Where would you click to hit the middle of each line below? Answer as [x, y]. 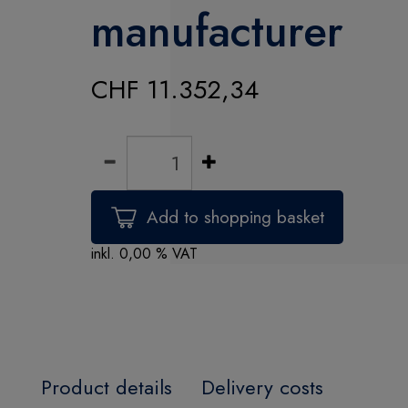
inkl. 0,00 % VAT [144, 254]
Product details [107, 387]
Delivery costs [262, 387]
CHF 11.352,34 [175, 90]
